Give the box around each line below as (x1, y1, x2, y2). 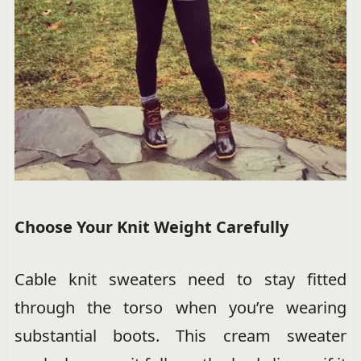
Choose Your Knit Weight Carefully (14, 216, 288, 239)
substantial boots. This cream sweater (14, 325, 347, 347)
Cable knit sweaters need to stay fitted (14, 268, 347, 291)
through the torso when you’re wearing (14, 297, 347, 319)
